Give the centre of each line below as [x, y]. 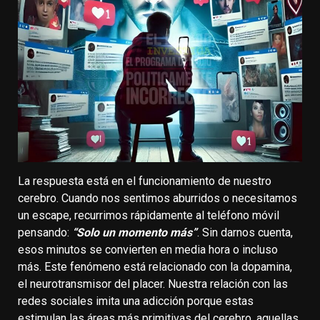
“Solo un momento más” [135, 232]
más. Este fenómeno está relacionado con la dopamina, [155, 266]
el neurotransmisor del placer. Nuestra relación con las [153, 284]
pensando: [45, 232]
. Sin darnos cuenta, [245, 232]
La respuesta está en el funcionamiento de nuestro [145, 181]
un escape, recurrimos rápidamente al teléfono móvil [149, 215]
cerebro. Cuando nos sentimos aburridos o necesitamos [157, 198]
